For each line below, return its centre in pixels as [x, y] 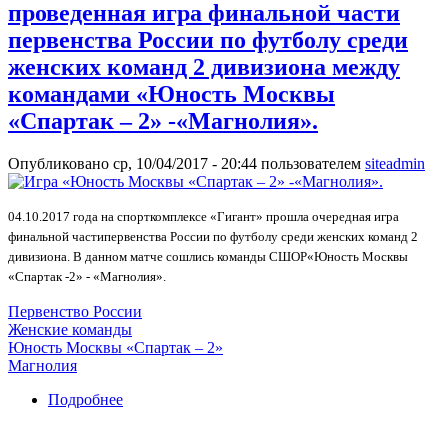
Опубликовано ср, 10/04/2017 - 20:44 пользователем [186, 164]
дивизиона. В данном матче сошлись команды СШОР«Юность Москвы [208, 257]
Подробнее [85, 400]
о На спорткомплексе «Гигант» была [248, 400]
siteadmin [395, 164]
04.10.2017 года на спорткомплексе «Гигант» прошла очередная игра [203, 217]
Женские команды [70, 330]
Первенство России [75, 312]
